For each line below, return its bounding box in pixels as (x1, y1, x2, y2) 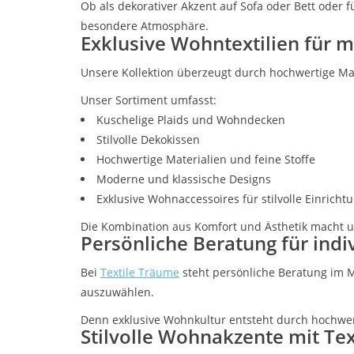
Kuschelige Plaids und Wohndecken (96, 111, 285, 127)
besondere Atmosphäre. (81, 18, 209, 34)
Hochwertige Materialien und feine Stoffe (96, 151, 315, 167)
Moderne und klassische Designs (96, 171, 271, 186)
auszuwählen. (81, 284, 154, 299)
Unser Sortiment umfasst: (81, 92, 217, 107)
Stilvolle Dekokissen (96, 131, 200, 147)
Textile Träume (100, 264, 179, 280)
